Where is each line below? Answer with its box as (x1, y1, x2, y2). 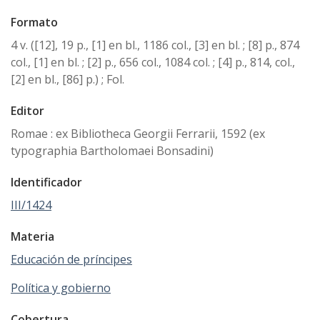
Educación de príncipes (11, 251, 132, 268)
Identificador (11, 174, 82, 191)
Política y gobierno (11, 280, 111, 296)
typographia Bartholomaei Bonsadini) (11, 143, 214, 159)
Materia (11, 229, 54, 245)
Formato (11, 14, 58, 31)
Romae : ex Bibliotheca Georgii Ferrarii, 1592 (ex (11, 126, 265, 142)
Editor (11, 103, 44, 119)
